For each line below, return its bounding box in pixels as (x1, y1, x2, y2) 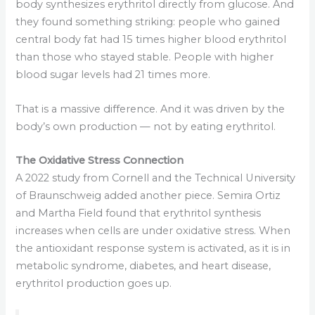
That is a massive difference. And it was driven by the (15, 102, 285, 115)
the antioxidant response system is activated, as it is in (15, 241, 291, 255)
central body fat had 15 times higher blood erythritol (15, 33, 287, 46)
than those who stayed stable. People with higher (15, 51, 274, 64)
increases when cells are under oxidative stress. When (15, 224, 291, 237)
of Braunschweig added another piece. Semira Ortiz (15, 188, 281, 202)
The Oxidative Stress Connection (15, 153, 184, 167)
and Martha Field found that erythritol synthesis (15, 206, 262, 219)
